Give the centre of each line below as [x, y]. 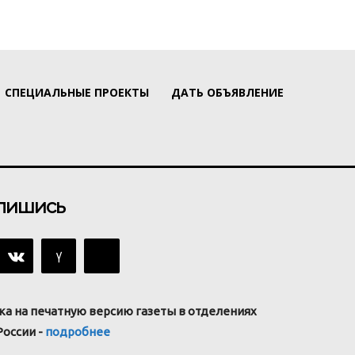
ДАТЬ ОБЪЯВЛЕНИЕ [227, 93]
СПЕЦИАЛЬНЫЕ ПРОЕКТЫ [77, 93]
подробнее [77, 332]
